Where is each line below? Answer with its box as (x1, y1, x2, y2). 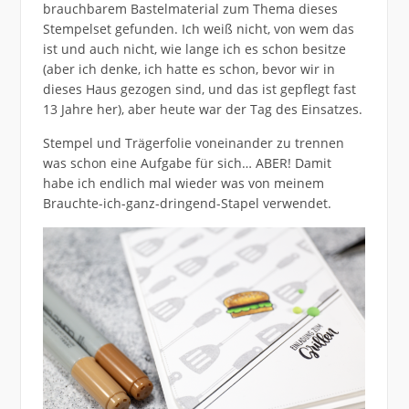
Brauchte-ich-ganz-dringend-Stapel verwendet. (42, 194, 331, 212)
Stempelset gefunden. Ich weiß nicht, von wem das (42, 19, 354, 37)
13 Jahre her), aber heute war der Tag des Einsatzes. (42, 100, 362, 118)
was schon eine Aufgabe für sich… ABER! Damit (42, 153, 331, 172)
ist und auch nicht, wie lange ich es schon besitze (42, 39, 346, 58)
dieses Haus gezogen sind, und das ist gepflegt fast (42, 79, 356, 98)
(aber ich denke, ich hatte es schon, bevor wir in (42, 59, 335, 78)
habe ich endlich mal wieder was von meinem (42, 173, 324, 192)
